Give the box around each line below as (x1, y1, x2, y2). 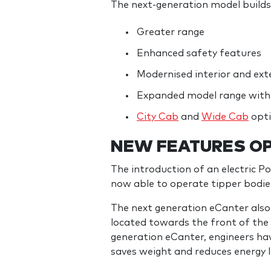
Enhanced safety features (137, 48, 261, 59)
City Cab (137, 112, 178, 122)
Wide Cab (201, 112, 249, 122)
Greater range (137, 27, 204, 38)
